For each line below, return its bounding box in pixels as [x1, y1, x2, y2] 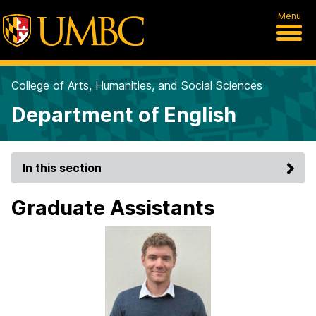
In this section [23, 161, 102, 175]
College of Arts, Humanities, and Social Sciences [11, 78, 262, 92]
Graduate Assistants [11, 195, 214, 220]
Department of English [11, 102, 236, 127]
